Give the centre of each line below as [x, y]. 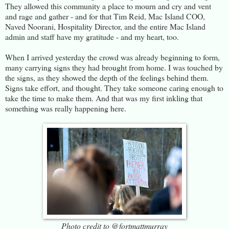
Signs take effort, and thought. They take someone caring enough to [114, 87]
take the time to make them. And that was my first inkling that [104, 98]
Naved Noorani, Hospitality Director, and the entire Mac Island [105, 26]
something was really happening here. [66, 108]
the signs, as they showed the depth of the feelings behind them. [107, 77]
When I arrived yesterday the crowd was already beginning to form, [112, 57]
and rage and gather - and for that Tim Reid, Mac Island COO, [105, 16]
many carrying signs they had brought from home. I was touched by [114, 67]
